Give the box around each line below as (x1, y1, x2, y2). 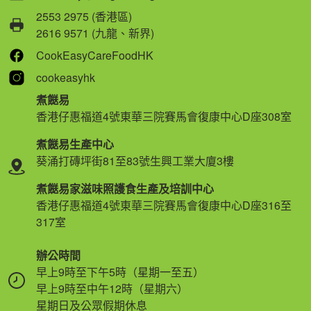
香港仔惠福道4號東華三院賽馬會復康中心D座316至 (36, 196, 292, 213)
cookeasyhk (36, 69, 95, 85)
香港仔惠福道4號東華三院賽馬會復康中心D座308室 (36, 108, 292, 124)
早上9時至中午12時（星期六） (36, 280, 188, 296)
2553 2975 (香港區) (36, 8, 132, 24)
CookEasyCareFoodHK (36, 47, 153, 63)
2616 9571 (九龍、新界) (36, 24, 154, 41)
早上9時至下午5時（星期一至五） (36, 263, 204, 280)
